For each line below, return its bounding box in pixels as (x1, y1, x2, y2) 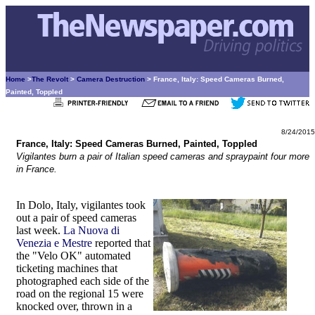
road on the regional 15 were (16, 288, 143, 300)
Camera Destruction (77, 75, 145, 83)
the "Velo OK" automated (16, 250, 131, 262)
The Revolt (32, 75, 68, 83)
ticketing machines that (16, 262, 117, 274)
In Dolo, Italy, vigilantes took (16, 199, 146, 211)
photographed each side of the (16, 275, 149, 287)
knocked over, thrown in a (16, 300, 132, 312)
